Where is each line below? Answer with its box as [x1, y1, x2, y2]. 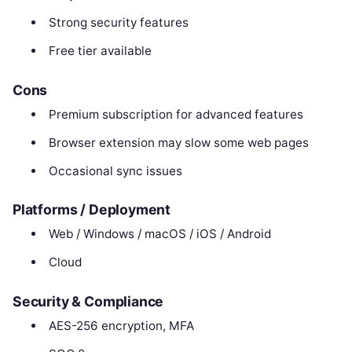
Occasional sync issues [48, 163, 182, 178]
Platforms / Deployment [13, 201, 171, 218]
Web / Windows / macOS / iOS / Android [48, 226, 271, 242]
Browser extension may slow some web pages [48, 134, 309, 150]
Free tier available [48, 43, 152, 59]
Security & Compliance [13, 293, 164, 310]
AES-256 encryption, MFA [48, 318, 194, 334]
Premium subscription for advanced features [48, 106, 303, 122]
